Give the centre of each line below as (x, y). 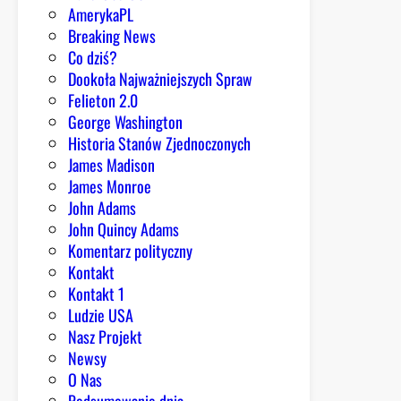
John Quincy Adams (124, 229)
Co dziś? (93, 57)
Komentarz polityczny (130, 250)
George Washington (125, 121)
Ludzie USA (101, 315)
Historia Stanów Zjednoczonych (159, 143)
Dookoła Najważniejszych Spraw (160, 78)
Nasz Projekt (105, 336)
